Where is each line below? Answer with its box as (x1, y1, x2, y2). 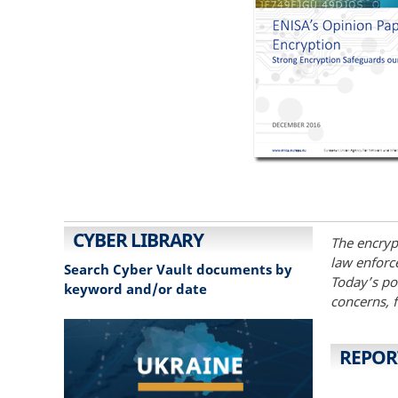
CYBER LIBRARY (73, 227, 203, 252)
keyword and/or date (64, 280, 207, 298)
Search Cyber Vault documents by (64, 260, 292, 279)
